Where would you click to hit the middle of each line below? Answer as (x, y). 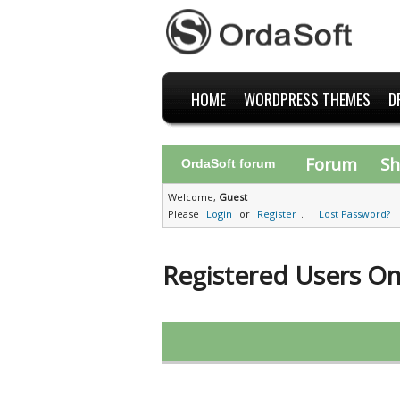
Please (185, 214)
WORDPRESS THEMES (307, 99)
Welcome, (193, 197)
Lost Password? (354, 214)
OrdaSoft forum (228, 163)
